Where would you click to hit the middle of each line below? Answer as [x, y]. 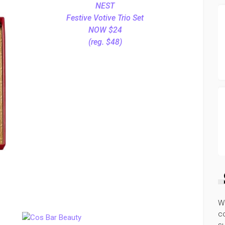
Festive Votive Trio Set [105, 18]
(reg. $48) [105, 42]
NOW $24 [105, 30]
